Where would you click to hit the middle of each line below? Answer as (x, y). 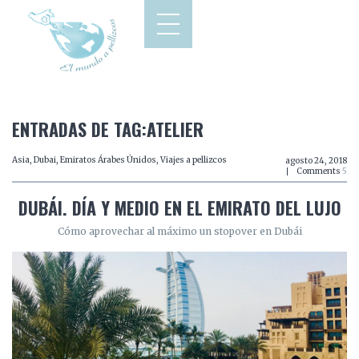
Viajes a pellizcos (194, 160)
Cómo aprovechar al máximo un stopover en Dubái (179, 231)
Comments (319, 171)
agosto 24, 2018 (316, 161)
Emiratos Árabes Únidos (108, 160)
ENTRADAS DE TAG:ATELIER (108, 129)
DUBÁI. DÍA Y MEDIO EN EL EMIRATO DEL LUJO (179, 208)
